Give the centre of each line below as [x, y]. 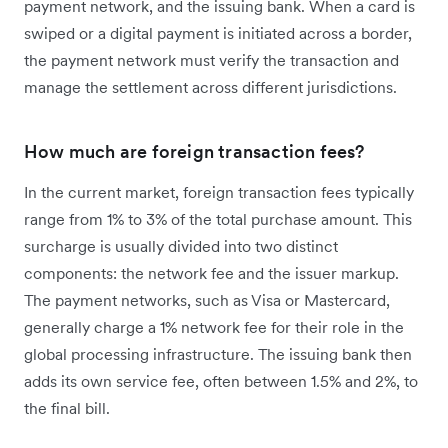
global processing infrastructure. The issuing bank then [218, 354]
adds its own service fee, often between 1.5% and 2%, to [221, 381]
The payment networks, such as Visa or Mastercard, [207, 300]
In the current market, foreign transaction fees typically [219, 192]
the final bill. [67, 408]
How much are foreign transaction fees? [194, 152]
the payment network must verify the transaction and [211, 60]
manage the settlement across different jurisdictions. [212, 87]
